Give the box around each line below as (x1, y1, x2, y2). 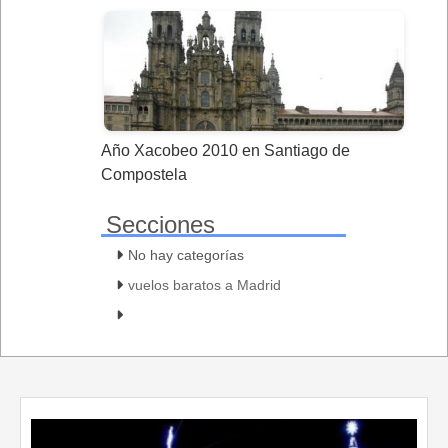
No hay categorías (128, 246, 244, 263)
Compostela (101, 165, 187, 183)
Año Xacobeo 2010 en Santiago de (101, 141, 350, 159)
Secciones (106, 210, 215, 238)
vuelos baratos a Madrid (128, 276, 281, 293)
